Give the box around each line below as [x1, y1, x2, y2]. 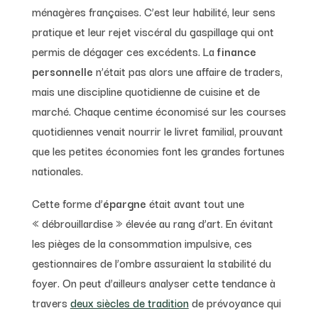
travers [31, 293, 70, 311]
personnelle [31, 62, 93, 79]
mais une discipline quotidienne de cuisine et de [31, 82, 260, 99]
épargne [102, 194, 146, 212]
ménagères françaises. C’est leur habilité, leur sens [31, 2, 275, 20]
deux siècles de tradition [70, 293, 189, 311]
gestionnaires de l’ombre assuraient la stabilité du [31, 253, 271, 271]
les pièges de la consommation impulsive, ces [31, 234, 252, 251]
